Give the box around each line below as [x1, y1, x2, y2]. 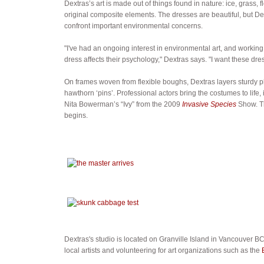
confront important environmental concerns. [64, 21, 203, 30]
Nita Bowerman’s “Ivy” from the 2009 [64, 100, 182, 108]
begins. [64, 111, 88, 120]
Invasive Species [181, 100, 236, 108]
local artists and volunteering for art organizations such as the [64, 246, 262, 255]
